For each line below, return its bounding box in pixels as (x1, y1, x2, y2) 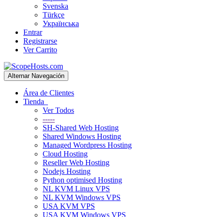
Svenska (43, 2, 68, 10)
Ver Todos (43, 106, 74, 114)
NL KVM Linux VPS (43, 185, 110, 193)
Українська (43, 19, 79, 28)
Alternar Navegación (8, 72, 64, 79)
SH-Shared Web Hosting (43, 124, 119, 132)
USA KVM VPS (43, 202, 95, 210)
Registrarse (23, 37, 57, 45)
